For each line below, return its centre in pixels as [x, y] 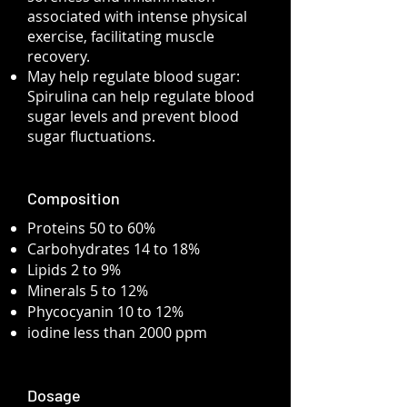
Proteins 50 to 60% [91, 228]
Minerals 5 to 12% [88, 291]
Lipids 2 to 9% [74, 270]
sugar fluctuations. [91, 136]
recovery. [59, 56]
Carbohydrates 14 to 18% [114, 249]
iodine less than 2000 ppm [117, 333]
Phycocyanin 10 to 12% [105, 312]
